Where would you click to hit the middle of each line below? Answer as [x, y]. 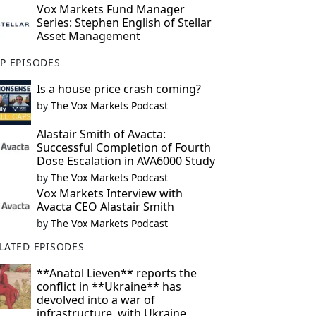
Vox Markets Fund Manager [110, 9]
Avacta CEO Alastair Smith [105, 207]
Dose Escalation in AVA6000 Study [126, 161]
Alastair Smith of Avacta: [101, 134]
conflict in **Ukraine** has [109, 286]
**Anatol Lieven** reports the [116, 273]
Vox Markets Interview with [109, 193]
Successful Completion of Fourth [123, 147]
